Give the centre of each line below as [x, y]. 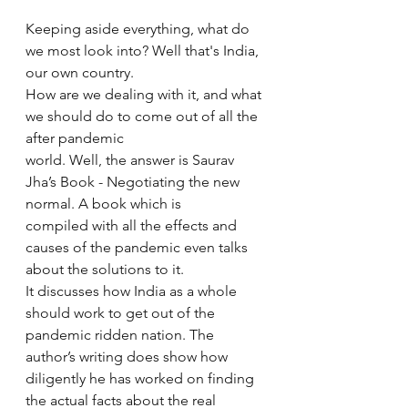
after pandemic [76, 138]
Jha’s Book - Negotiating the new [134, 182]
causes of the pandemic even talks [138, 247]
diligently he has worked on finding [142, 378]
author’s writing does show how [128, 357]
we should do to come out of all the [143, 116]
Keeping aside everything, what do [139, 29]
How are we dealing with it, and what [145, 94]
